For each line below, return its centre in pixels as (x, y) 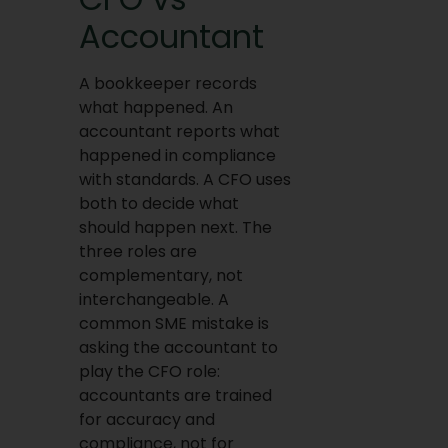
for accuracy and (146, 419)
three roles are (137, 251)
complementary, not (160, 275)
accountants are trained (175, 395)
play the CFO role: (149, 371)
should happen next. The (175, 227)
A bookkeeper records (167, 83)
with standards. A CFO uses (184, 179)
